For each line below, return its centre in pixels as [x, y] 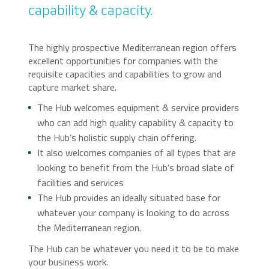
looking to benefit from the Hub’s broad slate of [136, 168]
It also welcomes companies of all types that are [137, 153]
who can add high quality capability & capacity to [136, 122]
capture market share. [73, 87]
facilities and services [81, 183]
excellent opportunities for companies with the [123, 61]
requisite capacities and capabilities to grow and [125, 74]
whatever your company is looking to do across [134, 213]
